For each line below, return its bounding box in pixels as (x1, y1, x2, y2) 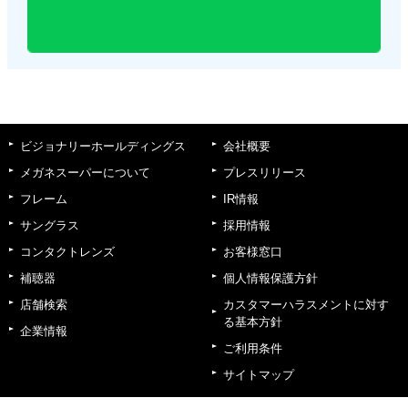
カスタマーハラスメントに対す (222, 297, 389, 311)
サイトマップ (222, 367, 294, 382)
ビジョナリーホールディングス (20, 138, 186, 153)
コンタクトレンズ (20, 244, 115, 259)
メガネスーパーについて (20, 165, 150, 179)
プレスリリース (222, 165, 306, 179)
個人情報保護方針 (222, 270, 318, 285)
